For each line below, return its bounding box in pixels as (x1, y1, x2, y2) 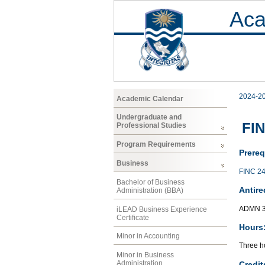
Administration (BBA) (117, 186, 183, 195)
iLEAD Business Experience (117, 205, 207, 214)
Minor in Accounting (117, 232, 180, 241)
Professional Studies (117, 121, 186, 130)
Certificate (117, 213, 149, 222)
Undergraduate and (117, 113, 182, 122)
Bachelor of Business (117, 177, 185, 186)
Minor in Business (117, 251, 174, 260)
